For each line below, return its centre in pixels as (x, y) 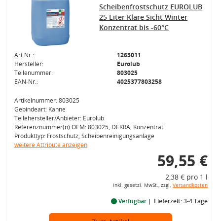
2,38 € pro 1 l (186, 177)
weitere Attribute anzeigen (51, 145)
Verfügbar (132, 201)
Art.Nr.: (24, 55)
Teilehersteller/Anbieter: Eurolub (59, 118)
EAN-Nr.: (26, 82)
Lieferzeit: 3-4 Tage (181, 201)
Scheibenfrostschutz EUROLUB (151, 7)
